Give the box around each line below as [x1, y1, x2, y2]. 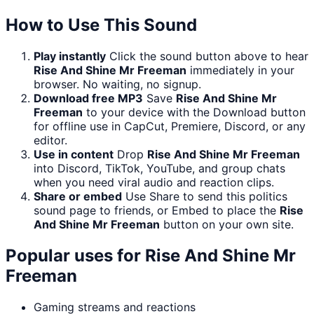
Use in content [34, 147, 114, 162]
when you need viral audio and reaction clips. [34, 175, 274, 190]
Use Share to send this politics [125, 189, 287, 204]
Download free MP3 [34, 91, 143, 106]
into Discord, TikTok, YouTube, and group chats [34, 161, 285, 176]
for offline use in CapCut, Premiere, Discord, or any [34, 119, 306, 134]
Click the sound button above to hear [109, 49, 308, 64]
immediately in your [186, 63, 294, 78]
